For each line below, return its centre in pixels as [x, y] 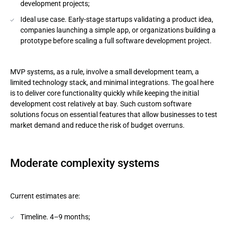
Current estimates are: [45, 196]
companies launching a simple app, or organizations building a [118, 30]
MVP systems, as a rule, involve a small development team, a [105, 72]
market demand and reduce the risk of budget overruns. [97, 125]
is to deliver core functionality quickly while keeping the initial [105, 93]
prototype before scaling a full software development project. [116, 41]
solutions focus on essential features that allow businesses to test [114, 115]
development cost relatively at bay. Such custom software [101, 104]
